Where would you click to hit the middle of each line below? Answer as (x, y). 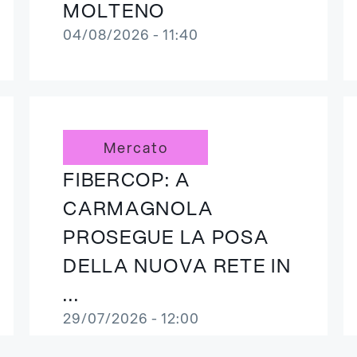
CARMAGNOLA (138, 208)
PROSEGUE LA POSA (166, 237)
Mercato (136, 147)
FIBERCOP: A (127, 179)
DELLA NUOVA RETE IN (177, 265)
